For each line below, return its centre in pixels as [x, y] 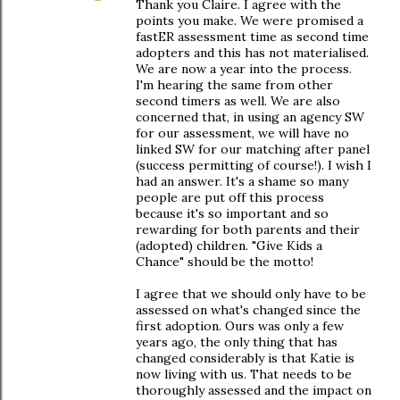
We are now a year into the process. [244, 69]
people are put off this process [230, 197]
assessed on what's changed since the [248, 310]
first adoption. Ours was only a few [240, 326]
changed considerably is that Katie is [245, 358]
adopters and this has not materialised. [252, 53]
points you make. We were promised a [250, 21]
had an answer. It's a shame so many [242, 181]
